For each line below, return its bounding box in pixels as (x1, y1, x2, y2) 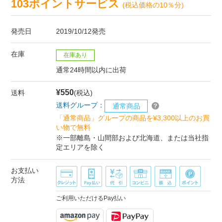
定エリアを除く (56, 143, 105, 152)
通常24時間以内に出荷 (56, 65, 127, 74)
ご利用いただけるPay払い (56, 195, 126, 202)
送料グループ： (56, 101, 105, 110)
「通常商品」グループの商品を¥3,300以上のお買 (56, 113, 210, 122)
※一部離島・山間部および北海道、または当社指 (56, 134, 209, 142)
